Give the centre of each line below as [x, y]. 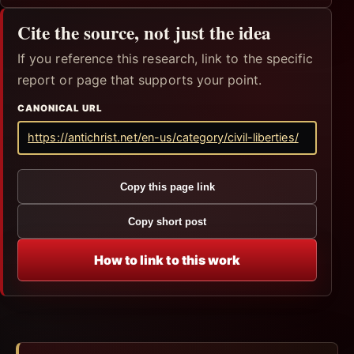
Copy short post [167, 221]
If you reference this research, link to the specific [166, 58]
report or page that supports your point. [140, 79]
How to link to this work [167, 260]
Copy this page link [167, 186]
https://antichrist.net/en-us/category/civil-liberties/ [163, 137]
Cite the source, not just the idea [144, 32]
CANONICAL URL [60, 108]
